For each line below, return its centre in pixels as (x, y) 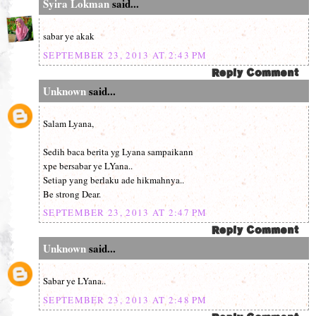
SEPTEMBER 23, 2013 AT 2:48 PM (125, 299)
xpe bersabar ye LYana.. (88, 165)
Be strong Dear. (72, 194)
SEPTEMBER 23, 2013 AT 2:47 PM (125, 213)
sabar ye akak (69, 36)
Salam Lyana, (68, 123)
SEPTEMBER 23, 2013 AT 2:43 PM (125, 55)
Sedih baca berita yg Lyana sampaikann (118, 151)
